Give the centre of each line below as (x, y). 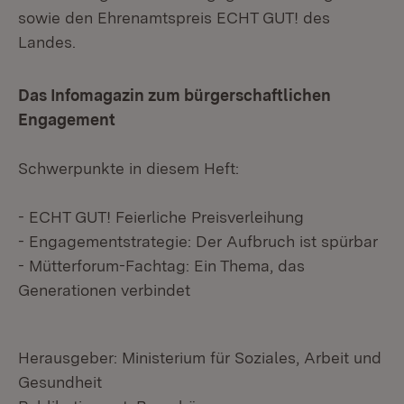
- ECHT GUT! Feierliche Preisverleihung (161, 216)
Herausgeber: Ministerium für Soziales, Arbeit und (200, 357)
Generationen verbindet (104, 289)
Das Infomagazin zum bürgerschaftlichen (174, 95)
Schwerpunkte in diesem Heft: (129, 168)
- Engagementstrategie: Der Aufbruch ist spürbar (198, 241)
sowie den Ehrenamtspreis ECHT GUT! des (174, 17)
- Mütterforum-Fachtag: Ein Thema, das (161, 265)
